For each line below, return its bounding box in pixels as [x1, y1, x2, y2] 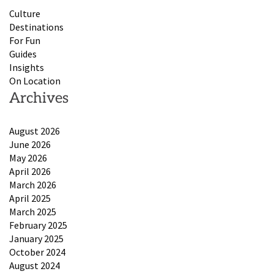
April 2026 [9, 165, 51, 177]
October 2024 [9, 245, 65, 258]
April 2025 [9, 191, 51, 204]
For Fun [9, 34, 40, 46]
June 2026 [9, 138, 51, 150]
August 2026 [9, 124, 60, 137]
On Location [9, 74, 61, 87]
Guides [9, 47, 37, 60]
